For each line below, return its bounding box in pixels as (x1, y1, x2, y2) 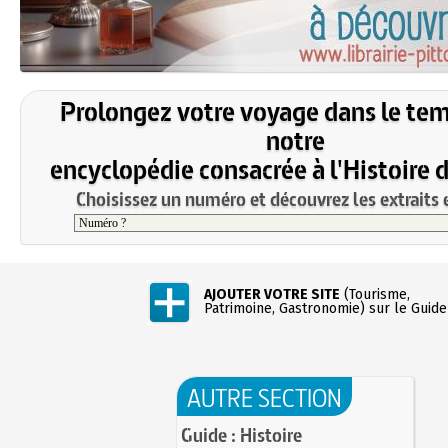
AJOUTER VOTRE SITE (204, 286, 340, 304)
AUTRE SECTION (187, 380, 342, 415)
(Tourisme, (340, 286, 410, 304)
